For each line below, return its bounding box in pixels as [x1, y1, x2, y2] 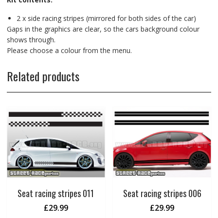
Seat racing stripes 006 [123, 187, 201, 200]
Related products [6, 67, 79, 85]
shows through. [6, 35, 55, 44]
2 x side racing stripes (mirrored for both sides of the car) [16, 13, 196, 23]
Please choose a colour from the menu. [6, 45, 132, 55]
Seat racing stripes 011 [18, 187, 94, 200]
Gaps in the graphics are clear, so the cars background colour [6, 24, 200, 34]
